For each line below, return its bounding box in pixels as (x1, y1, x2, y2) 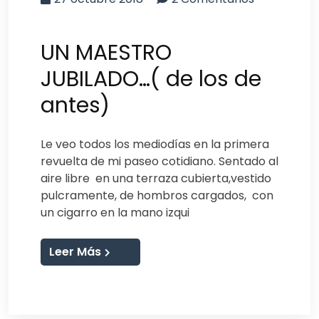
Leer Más (49, 243, 101, 260)
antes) (41, 90, 110, 120)
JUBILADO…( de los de (41, 63, 261, 94)
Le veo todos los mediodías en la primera (41, 135, 269, 152)
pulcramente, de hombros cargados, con (41, 187, 273, 204)
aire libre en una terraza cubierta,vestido (41, 169, 271, 187)
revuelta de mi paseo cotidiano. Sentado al (41, 152, 278, 169)
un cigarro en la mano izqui (41, 204, 189, 221)
